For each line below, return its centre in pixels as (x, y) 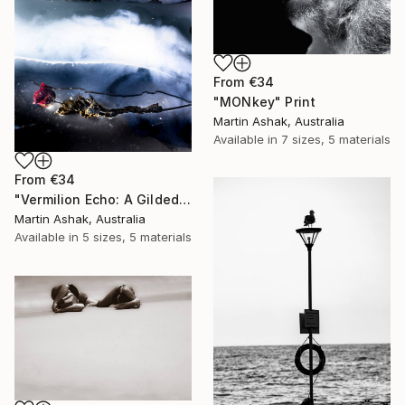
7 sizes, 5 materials (336, 140)
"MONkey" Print (265, 102)
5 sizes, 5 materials (137, 236)
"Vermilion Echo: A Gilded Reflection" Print (185, 199)
